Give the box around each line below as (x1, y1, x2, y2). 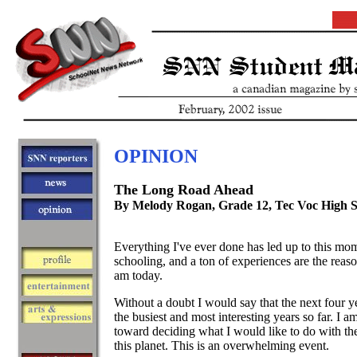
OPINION (114, 146, 198, 167)
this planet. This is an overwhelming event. (114, 339, 329, 352)
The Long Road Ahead (114, 182, 253, 198)
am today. (114, 269, 163, 282)
